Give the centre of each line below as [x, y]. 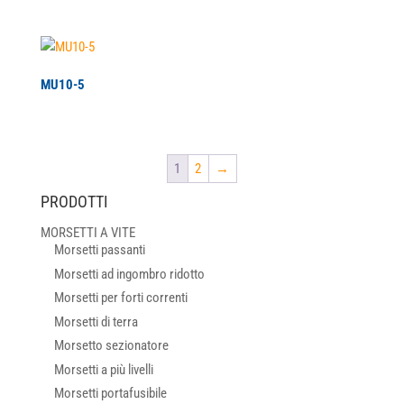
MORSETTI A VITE [87, 233]
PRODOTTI [74, 202]
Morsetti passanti [99, 250]
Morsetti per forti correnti [120, 298]
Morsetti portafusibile [110, 394]
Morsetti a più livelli [103, 369]
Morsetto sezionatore [111, 346]
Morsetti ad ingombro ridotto [129, 274]
